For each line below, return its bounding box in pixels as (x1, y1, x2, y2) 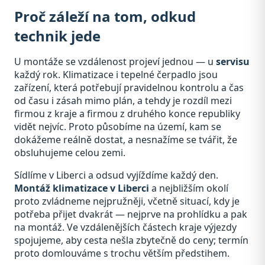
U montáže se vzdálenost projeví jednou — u (14, 54, 216, 68)
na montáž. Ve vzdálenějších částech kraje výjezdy (14, 220, 237, 234)
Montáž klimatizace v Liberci (14, 181, 149, 195)
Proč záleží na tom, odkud (14, 6, 196, 26)
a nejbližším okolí (149, 181, 228, 195)
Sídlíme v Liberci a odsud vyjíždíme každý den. (14, 168, 218, 182)
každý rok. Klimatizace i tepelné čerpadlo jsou (14, 67, 218, 81)
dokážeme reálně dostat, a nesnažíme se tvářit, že (14, 132, 237, 146)
